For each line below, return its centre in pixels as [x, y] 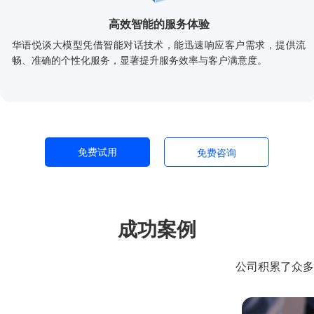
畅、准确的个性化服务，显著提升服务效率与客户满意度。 [139, 60]
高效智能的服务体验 [159, 24]
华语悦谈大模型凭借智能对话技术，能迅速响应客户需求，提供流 [159, 45]
